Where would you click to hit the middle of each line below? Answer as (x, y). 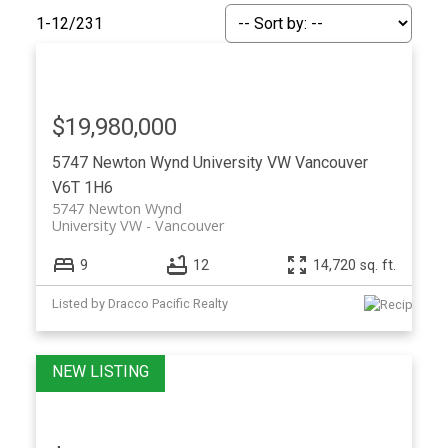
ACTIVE (323, 310)
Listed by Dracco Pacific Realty (139, 304)
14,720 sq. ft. (355, 265)
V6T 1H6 (82, 187)
